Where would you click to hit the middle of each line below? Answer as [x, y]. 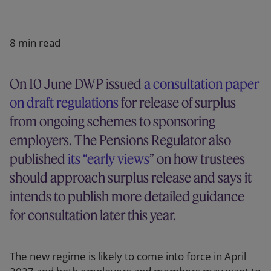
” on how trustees [197, 159]
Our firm [44, 16]
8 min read [35, 43]
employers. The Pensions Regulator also [120, 140]
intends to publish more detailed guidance [127, 196]
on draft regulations [64, 103]
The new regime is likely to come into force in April [128, 256]
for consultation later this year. [93, 215]
